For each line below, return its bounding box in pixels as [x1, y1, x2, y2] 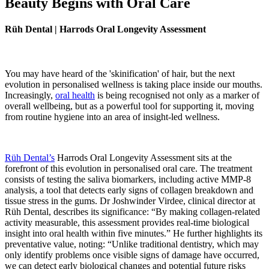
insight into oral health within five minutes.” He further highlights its [5, 228, 262, 238]
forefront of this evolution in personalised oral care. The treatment [5, 163, 252, 174]
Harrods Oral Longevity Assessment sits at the [55, 152, 232, 163]
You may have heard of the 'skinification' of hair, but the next [5, 68, 235, 79]
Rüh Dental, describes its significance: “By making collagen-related [5, 206, 260, 217]
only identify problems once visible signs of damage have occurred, [5, 249, 259, 260]
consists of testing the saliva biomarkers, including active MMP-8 [5, 174, 251, 184]
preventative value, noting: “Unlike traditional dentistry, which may [5, 238, 259, 249]
